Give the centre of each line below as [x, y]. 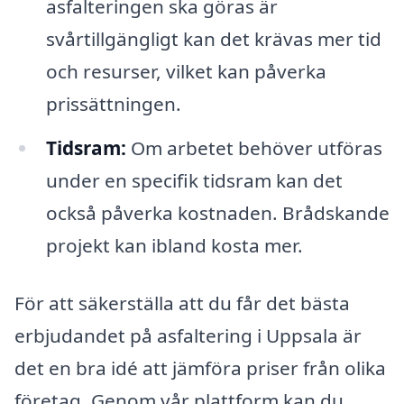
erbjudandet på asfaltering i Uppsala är [188, 336]
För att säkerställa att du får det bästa [182, 303]
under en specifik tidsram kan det [194, 181]
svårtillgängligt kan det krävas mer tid [213, 38]
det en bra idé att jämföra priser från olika [200, 368]
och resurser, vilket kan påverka [186, 71]
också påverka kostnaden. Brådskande [217, 213]
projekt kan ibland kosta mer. [174, 246]
